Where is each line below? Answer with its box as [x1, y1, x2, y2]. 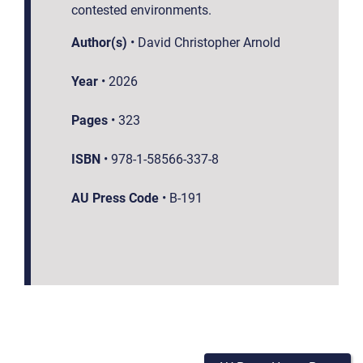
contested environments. [71, 2, 211, 18]
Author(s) [71, 34, 127, 50]
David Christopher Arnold [138, 34, 280, 50]
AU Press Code [71, 190, 159, 206]
